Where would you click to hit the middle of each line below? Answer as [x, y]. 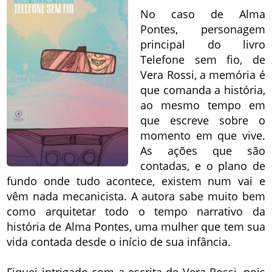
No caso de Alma [203, 14]
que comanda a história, [203, 90]
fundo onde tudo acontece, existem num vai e [136, 181]
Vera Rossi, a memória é [203, 75]
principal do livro [203, 45]
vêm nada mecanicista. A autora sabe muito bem [136, 196]
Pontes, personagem [203, 29]
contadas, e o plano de [203, 166]
